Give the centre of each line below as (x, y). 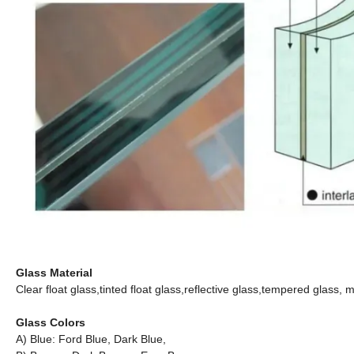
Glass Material (54, 273)
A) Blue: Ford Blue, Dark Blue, (92, 339)
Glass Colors (51, 323)
